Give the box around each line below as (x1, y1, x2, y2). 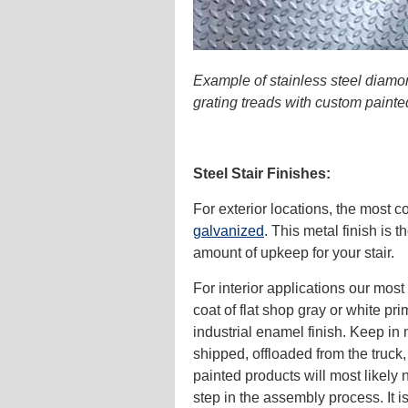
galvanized (193, 222, 264, 239)
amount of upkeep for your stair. (193, 244, 398, 260)
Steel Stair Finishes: (193, 165, 331, 181)
